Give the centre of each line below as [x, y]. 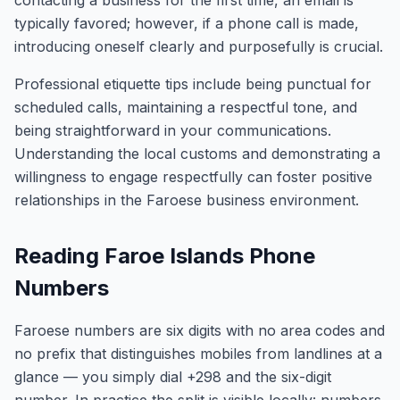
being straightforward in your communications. [173, 130]
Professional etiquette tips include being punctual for [193, 84]
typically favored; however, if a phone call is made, [187, 23]
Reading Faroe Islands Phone [165, 256]
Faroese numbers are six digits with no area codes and [200, 330]
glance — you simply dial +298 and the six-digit [173, 377]
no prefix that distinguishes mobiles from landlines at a [198, 354]
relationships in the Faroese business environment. [187, 200]
